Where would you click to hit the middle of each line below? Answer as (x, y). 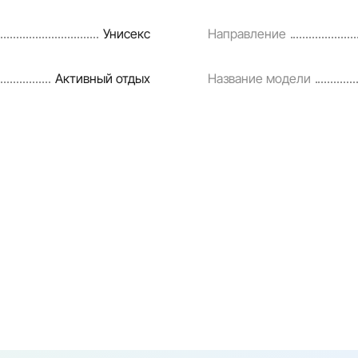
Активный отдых (102, 78)
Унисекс (126, 33)
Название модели (260, 78)
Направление (247, 33)
